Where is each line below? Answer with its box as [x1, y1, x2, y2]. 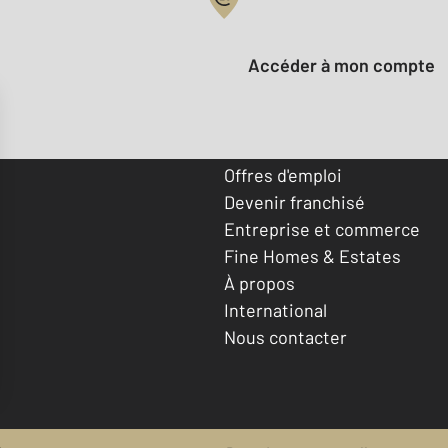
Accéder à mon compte [260, 54, 435, 77]
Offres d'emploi [224, 163, 342, 186]
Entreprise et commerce [224, 217, 420, 240]
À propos [224, 271, 295, 294]
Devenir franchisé [224, 190, 365, 213]
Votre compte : [224, 11, 343, 34]
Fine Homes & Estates [224, 244, 401, 267]
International [224, 298, 327, 321]
